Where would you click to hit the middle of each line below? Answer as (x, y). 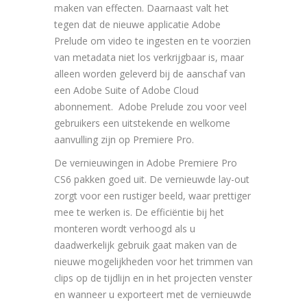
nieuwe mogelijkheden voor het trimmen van (153, 261)
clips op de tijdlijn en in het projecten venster (153, 278)
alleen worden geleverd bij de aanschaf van (150, 73)
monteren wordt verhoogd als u (125, 228)
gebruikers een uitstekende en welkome (142, 123)
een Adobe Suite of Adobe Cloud (126, 90)
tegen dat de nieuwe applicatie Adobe (137, 24)
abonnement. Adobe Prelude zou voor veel (150, 106)
